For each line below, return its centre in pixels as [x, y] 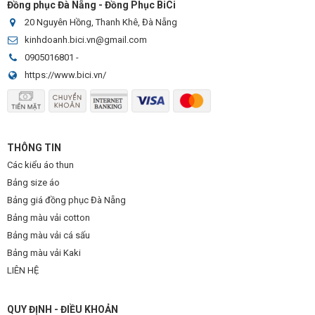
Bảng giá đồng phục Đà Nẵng [66, 200]
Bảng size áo [33, 182]
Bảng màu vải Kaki [44, 253]
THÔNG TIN [34, 148]
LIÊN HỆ [23, 270]
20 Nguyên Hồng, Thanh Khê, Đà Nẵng [101, 22]
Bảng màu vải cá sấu [49, 235]
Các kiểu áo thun [40, 165]
